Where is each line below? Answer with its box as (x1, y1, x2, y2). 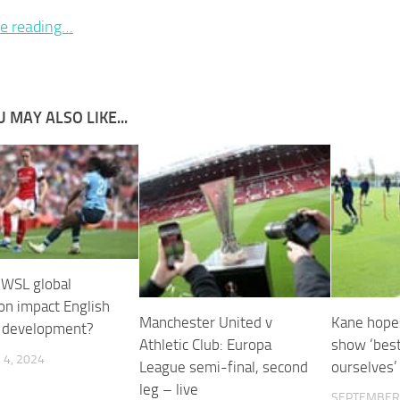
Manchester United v (139, 312, 273, 331)
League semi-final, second (139, 357, 309, 376)
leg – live (139, 379, 199, 398)
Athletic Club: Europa (139, 335, 272, 354)
